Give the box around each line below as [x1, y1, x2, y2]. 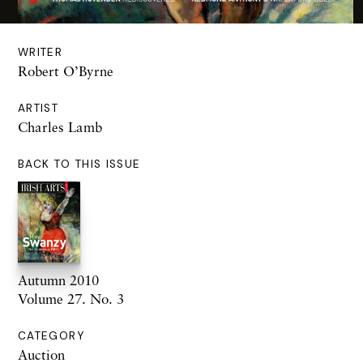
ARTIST [18, 101, 59, 116]
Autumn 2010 [18, 271, 99, 289]
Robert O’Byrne [18, 62, 113, 80]
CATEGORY [18, 329, 84, 344]
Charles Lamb [18, 118, 102, 136]
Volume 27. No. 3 [18, 290, 124, 308]
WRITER [18, 45, 63, 60]
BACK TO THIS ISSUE [18, 157, 141, 172]
